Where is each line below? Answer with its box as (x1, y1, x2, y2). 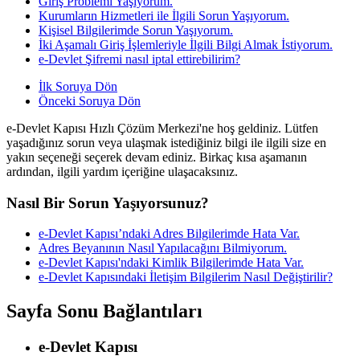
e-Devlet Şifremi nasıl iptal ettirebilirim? (39, 51, 240, 66)
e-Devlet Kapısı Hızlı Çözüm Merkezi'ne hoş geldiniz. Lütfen (6, 121, 318, 135)
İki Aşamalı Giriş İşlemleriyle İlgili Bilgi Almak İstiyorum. (39, 37, 333, 51)
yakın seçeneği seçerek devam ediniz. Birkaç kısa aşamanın (6, 149, 307, 164)
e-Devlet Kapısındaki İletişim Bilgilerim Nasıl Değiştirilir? (39, 270, 333, 284)
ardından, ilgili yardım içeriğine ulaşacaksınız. (6, 164, 238, 178)
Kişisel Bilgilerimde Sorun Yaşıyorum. (39, 22, 233, 37)
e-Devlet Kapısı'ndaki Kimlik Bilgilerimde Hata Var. (39, 256, 304, 270)
